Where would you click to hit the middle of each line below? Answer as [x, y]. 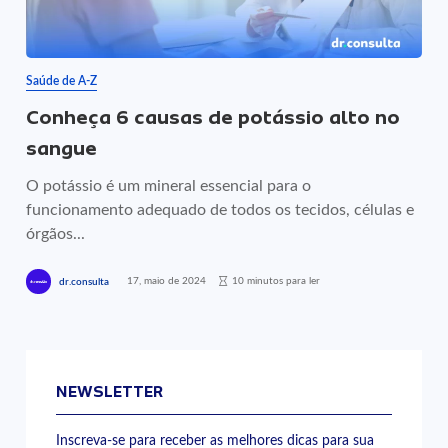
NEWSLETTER [110, 392]
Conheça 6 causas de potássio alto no [213, 117]
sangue [62, 148]
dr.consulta [84, 281]
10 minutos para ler [276, 280]
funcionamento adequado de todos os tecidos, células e [220, 210]
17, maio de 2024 [167, 280]
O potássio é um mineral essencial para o [169, 186]
